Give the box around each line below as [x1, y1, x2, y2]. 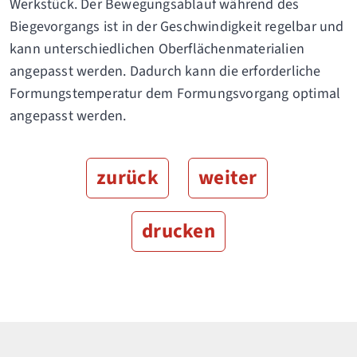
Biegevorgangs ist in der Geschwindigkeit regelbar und [10, 17, 344, 37]
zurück [96, 163, 159, 193]
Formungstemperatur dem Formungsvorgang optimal [10, 84, 341, 104]
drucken [141, 217, 216, 246]
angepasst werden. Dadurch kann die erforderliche [10, 61, 321, 82]
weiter [198, 163, 257, 193]
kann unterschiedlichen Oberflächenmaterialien [10, 39, 305, 60]
